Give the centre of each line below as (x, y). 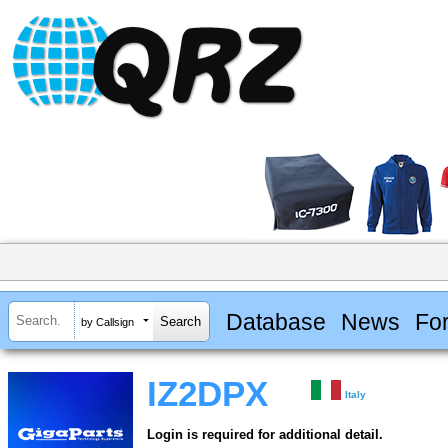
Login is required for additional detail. (265, 435)
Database (275, 321)
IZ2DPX (207, 394)
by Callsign (107, 321)
